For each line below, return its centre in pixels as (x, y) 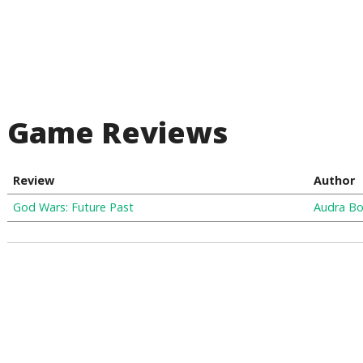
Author (334, 180)
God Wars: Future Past (73, 207)
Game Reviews (118, 132)
